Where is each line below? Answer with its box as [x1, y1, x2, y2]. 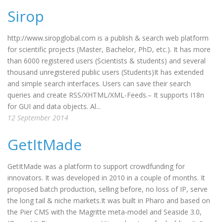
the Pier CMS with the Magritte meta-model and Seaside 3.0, [7, 207, 202, 217]
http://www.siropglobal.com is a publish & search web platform [7, 33, 209, 43]
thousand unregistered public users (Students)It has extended [7, 67, 204, 77]
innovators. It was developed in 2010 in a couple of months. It [7, 173, 205, 182]
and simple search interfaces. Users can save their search [7, 79, 191, 88]
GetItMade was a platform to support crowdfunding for [7, 162, 185, 171]
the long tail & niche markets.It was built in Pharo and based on [7, 196, 210, 205]
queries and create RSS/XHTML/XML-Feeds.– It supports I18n [7, 90, 204, 100]
